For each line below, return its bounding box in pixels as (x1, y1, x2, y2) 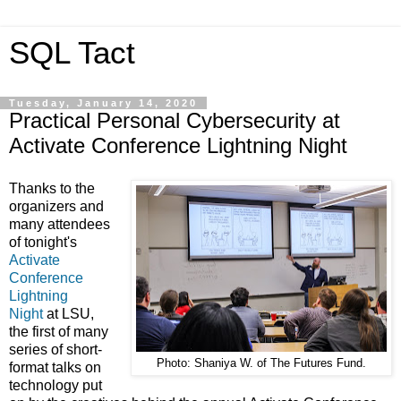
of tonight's (9, 234, 77, 250)
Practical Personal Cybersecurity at (9, 108, 340, 132)
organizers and (9, 198, 104, 214)
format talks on (9, 359, 101, 375)
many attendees (9, 216, 110, 232)
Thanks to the (9, 180, 95, 196)
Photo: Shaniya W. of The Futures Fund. (157, 356, 366, 370)
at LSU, (43, 305, 94, 321)
